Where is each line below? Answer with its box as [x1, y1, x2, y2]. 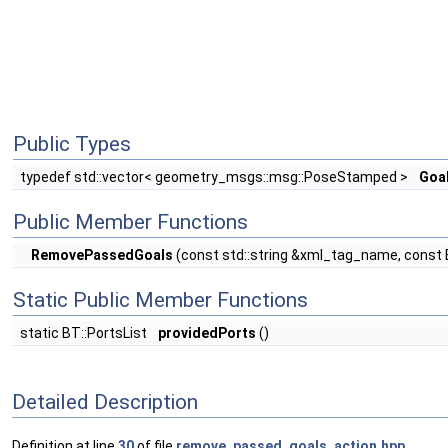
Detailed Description [12, 389, 198, 414]
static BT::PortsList [20, 325, 150, 341]
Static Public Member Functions [13, 288, 308, 312]
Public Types [13, 132, 131, 156]
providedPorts [158, 325, 256, 341]
